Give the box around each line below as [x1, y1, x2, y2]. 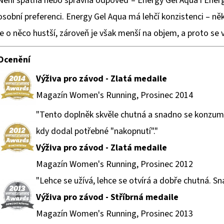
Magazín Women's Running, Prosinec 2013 [36, 207, 193, 220]
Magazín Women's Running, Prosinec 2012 [36, 158, 193, 171]
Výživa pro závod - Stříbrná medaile [36, 191, 178, 204]
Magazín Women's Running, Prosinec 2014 [36, 89, 193, 102]
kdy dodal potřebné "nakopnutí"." [36, 125, 158, 138]
